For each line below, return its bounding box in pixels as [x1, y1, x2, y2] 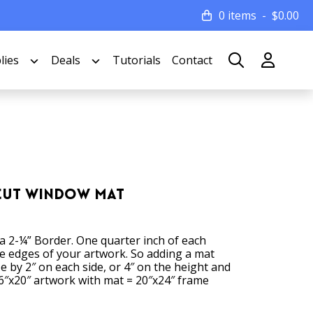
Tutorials [112, 52, 161, 68]
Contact [172, 52, 212, 68]
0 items [219, 8, 256, 23]
